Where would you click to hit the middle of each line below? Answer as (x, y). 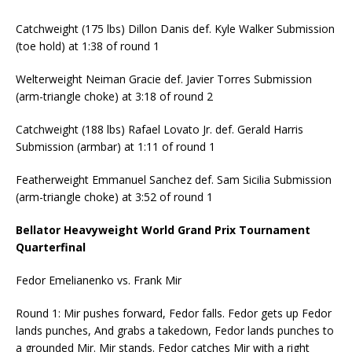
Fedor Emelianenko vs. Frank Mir (99, 280)
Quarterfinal (51, 247)
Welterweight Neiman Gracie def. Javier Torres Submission (164, 79)
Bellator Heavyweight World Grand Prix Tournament (163, 229)
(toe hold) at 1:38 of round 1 (88, 46)
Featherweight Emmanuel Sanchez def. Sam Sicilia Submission (174, 179)
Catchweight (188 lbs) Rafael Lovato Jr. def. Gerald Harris (159, 129)
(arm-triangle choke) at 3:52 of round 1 (114, 196)
